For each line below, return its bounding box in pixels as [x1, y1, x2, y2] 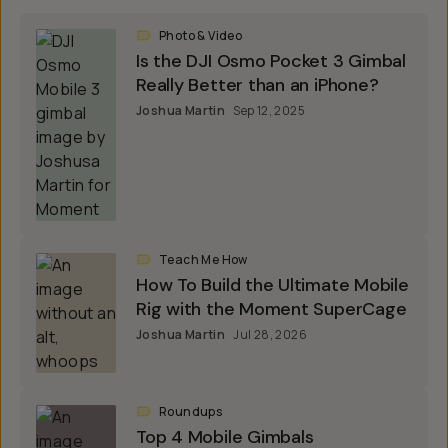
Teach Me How [159, 251, 248, 268]
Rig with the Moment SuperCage [136, 297, 407, 321]
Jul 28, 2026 [233, 326, 308, 343]
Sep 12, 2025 [233, 102, 306, 119]
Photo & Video [159, 27, 243, 44]
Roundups [159, 403, 223, 420]
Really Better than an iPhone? [136, 73, 379, 97]
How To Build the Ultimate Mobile [136, 273, 409, 297]
